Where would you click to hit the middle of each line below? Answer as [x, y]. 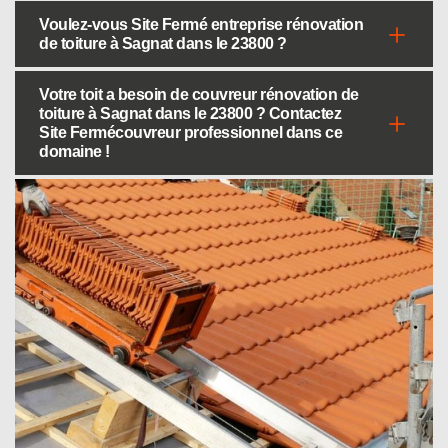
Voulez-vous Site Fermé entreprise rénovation [201, 24]
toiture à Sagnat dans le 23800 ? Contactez [190, 113]
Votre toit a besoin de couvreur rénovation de [199, 94]
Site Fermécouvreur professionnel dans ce [190, 132]
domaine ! [74, 151]
